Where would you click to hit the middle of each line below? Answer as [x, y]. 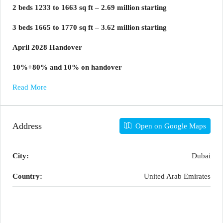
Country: [27, 176]
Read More [30, 87]
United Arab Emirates [177, 176]
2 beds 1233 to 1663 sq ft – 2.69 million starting [90, 7]
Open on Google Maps [170, 126]
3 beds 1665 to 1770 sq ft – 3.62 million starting [90, 27]
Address [27, 126]
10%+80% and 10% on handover [67, 67]
